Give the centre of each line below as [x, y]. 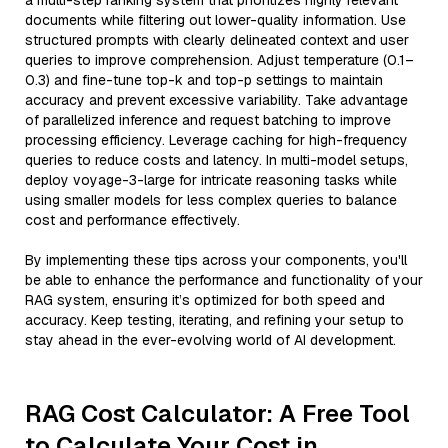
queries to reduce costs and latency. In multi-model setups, [216, 160]
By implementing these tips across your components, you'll [216, 260]
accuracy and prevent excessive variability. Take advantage [216, 100]
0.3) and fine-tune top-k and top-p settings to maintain [204, 80]
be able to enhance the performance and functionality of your [224, 280]
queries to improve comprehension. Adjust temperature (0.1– [219, 60]
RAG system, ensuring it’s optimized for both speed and [205, 300]
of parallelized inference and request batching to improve [208, 120]
